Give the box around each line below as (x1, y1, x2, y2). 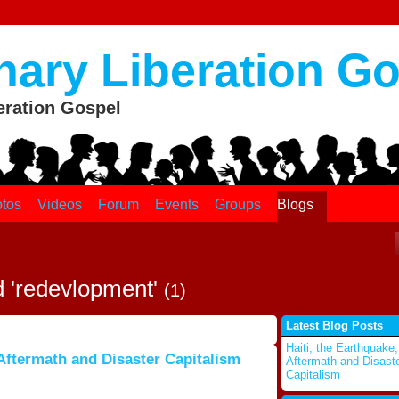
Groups (214, 196, 261, 212)
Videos (37, 196, 82, 212)
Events (154, 196, 199, 212)
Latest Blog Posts (285, 319, 383, 333)
